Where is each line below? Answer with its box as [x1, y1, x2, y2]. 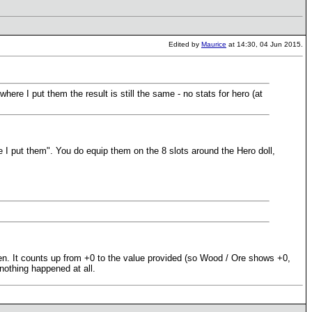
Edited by [169, 40, 201, 48]
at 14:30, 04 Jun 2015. [226, 40, 303, 48]
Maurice [201, 40, 226, 48]
